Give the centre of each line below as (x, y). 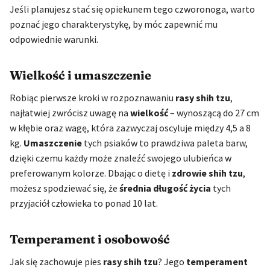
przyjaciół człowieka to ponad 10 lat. (84, 203)
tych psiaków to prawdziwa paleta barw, (165, 143)
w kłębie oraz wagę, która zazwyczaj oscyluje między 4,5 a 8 (130, 128)
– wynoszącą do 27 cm (214, 113)
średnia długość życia (165, 188)
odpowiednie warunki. (54, 39)
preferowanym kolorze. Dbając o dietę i (91, 173)
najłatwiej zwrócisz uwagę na (70, 113)
